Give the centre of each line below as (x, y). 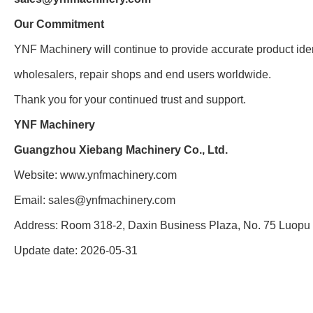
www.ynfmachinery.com (118, 175)
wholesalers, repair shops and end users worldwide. (143, 75)
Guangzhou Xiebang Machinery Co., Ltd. (121, 150)
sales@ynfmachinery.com (112, 201)
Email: (31, 201)
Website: (37, 175)
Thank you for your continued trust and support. (130, 100)
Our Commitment (59, 24)
